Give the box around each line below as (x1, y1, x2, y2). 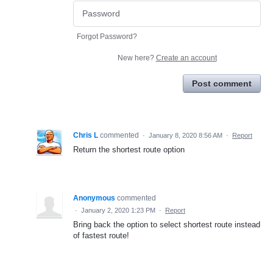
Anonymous (73, 193, 115, 202)
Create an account (155, 53, 217, 62)
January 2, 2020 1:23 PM (81, 206, 155, 214)
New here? (117, 53, 156, 62)
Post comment (192, 78, 252, 88)
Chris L (73, 130, 98, 140)
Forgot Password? (77, 32, 137, 41)
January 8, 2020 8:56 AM (149, 131, 222, 139)
